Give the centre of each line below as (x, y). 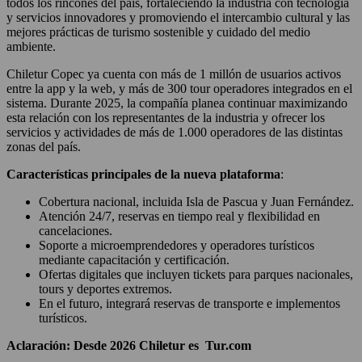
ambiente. (31, 46)
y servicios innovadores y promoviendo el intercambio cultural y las (178, 17)
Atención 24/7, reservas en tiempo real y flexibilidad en (179, 216)
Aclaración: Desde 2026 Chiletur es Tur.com (130, 345)
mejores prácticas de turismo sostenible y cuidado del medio (158, 32)
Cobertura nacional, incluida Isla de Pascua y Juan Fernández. (196, 201)
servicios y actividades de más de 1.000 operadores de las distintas (175, 132)
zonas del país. (44, 146)
